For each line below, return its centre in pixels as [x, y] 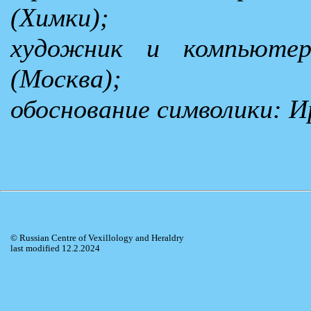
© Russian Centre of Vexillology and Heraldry [97, 238]
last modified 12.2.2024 [55, 249]
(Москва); [66, 78]
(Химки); [60, 17]
